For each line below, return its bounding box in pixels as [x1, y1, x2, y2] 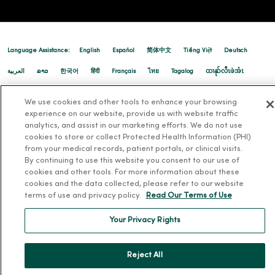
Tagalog [171, 69, 193, 75]
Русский [7, 90, 31, 96]
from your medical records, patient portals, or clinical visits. [24, 145, 242, 153]
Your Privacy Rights [109, 217, 181, 224]
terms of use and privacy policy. [24, 192, 143, 199]
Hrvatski [76, 90, 99, 96]
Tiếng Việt [184, 48, 212, 54]
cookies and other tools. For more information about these [24, 169, 239, 176]
